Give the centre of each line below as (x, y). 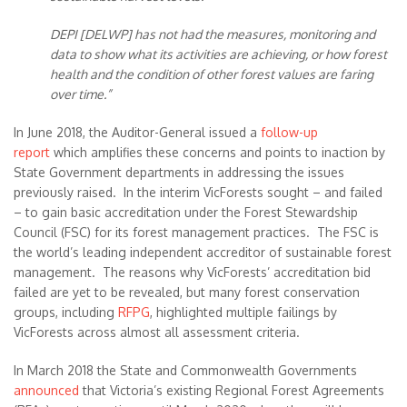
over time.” (80, 94)
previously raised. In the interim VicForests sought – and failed (198, 192)
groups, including (66, 312)
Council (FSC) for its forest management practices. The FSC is (196, 232)
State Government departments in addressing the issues (179, 172)
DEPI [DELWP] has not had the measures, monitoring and (213, 34)
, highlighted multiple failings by (243, 312)
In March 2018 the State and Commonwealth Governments (185, 370)
